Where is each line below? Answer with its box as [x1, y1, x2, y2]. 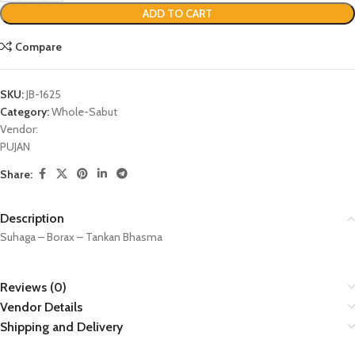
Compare [15, 40, 63, 54]
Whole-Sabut [52, 105, 117, 119]
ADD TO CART [143, 6, 212, 21]
